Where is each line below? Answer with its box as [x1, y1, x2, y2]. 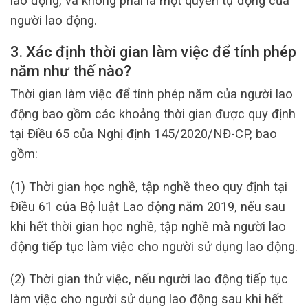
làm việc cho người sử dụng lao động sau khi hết [10, 291, 283, 307]
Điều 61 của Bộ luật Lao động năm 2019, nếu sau [10, 199, 285, 214]
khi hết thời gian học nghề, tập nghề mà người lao [10, 219, 286, 234]
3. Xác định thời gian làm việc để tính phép [10, 43, 296, 60]
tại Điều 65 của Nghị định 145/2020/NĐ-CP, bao [10, 126, 277, 142]
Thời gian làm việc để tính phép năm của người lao [10, 87, 293, 102]
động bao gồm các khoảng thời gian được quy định [10, 107, 296, 122]
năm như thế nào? [10, 62, 131, 80]
